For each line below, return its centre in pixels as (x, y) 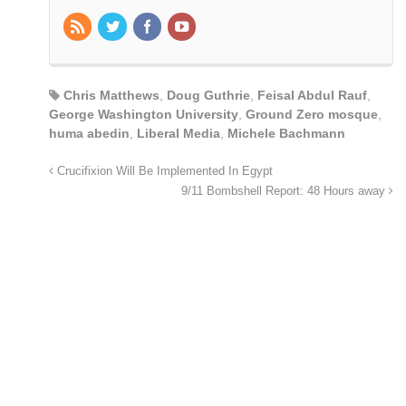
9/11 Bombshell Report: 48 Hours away (285, 191)
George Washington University (144, 114)
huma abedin (89, 133)
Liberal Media (179, 133)
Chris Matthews (111, 95)
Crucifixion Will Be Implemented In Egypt (163, 171)
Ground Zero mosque (312, 114)
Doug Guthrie (208, 95)
